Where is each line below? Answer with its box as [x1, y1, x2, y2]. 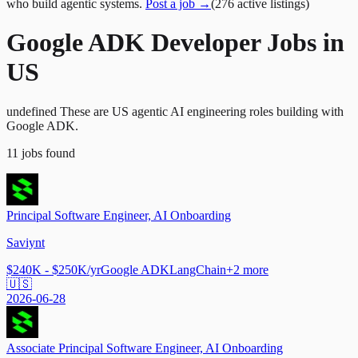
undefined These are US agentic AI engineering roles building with [6, 104, 344, 118]
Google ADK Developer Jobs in [6, 28, 344, 58]
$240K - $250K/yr [6, 262, 101, 276]
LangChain [169, 262, 226, 276]
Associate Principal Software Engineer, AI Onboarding [6, 340, 283, 355]
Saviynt [6, 235, 45, 249]
